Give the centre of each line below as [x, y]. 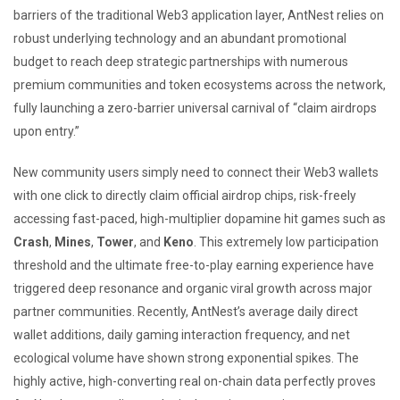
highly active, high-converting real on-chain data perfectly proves [195, 381]
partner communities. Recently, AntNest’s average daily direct [186, 311]
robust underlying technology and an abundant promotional [180, 38]
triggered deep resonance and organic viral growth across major [193, 288]
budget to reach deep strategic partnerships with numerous [181, 61]
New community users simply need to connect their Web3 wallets [196, 172]
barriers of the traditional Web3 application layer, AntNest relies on [199, 15]
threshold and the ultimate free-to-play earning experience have [194, 265]
